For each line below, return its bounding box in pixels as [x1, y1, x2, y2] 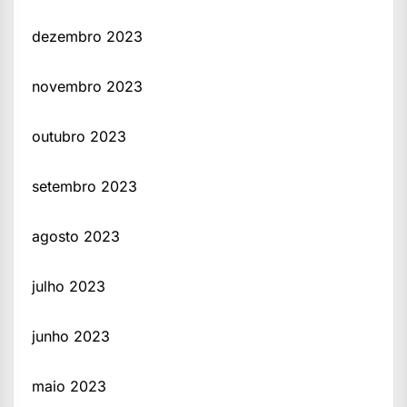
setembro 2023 [32, 176, 137, 195]
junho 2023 [32, 326, 110, 345]
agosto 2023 [32, 226, 120, 245]
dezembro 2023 [32, 26, 143, 45]
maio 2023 [32, 376, 106, 395]
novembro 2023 [32, 76, 143, 95]
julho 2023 [32, 276, 105, 295]
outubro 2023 [32, 126, 126, 145]
